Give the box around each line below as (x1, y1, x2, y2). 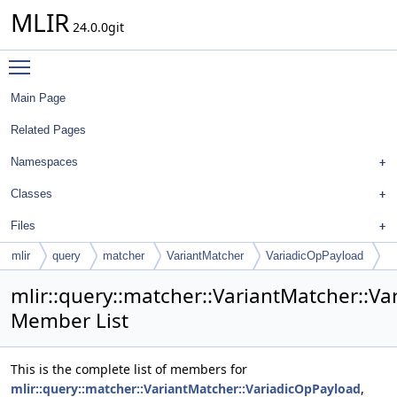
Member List (11, 307, 128, 334)
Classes (11, 187, 52, 200)
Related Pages (11, 123, 86, 136)
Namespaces (11, 155, 78, 168)
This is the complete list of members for (11, 361, 247, 378)
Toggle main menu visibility (39, 51, 203, 67)
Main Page (11, 91, 66, 105)
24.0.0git (69, 19, 124, 35)
